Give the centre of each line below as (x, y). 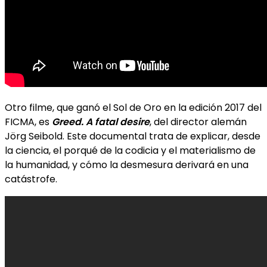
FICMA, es (28, 122)
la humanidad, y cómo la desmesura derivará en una (127, 164)
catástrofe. (31, 179)
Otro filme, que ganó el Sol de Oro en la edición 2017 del (133, 107)
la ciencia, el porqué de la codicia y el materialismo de (130, 150)
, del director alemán (198, 122)
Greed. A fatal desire (101, 122)
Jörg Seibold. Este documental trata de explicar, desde (133, 136)
